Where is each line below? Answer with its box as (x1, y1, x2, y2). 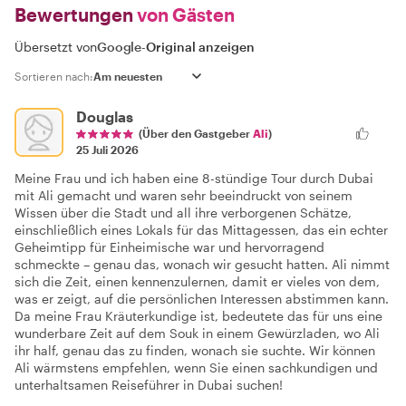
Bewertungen (14, 3, 133, 25)
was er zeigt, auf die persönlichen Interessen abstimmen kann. (14, 290, 389, 306)
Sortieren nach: (14, 69, 93, 82)
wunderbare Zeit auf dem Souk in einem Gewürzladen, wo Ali (14, 324, 380, 341)
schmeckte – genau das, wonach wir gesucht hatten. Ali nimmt (14, 256, 390, 272)
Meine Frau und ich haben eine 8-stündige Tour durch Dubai (14, 169, 373, 186)
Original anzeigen (146, 38, 256, 54)
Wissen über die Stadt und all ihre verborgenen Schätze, (14, 204, 352, 220)
